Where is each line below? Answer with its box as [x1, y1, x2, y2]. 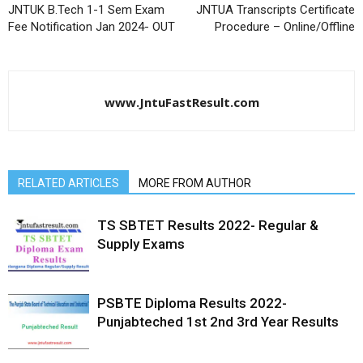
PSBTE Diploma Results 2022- [97, 294, 287, 311]
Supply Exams [97, 235, 185, 252]
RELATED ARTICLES [18, 176, 119, 190]
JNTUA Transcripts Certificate [196, 2, 355, 17]
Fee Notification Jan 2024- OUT [8, 19, 175, 34]
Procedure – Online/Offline [215, 19, 355, 34]
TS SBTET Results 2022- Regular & [97, 216, 318, 233]
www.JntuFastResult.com [104, 93, 259, 110]
